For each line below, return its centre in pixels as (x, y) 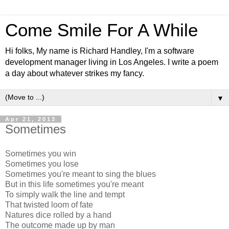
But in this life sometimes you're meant (74, 184)
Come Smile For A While (101, 30)
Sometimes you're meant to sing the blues (81, 174)
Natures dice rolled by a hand (58, 215)
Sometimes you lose (42, 164)
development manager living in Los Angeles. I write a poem (112, 62)
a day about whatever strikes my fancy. (75, 73)
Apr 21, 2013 (31, 119)
